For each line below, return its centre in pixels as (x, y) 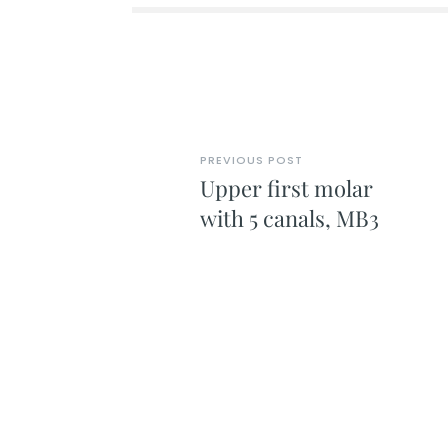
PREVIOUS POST (251, 159)
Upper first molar (286, 187)
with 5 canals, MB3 (289, 217)
